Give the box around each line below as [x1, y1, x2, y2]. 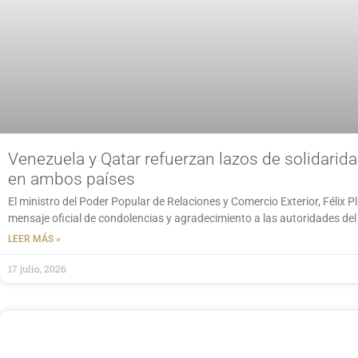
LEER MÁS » [8, 233, 61, 245]
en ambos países [8, 169, 135, 189]
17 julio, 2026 [8, 262, 66, 276]
